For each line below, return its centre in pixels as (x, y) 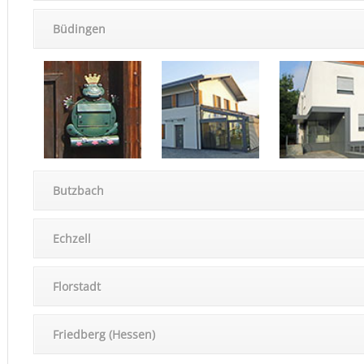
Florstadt (77, 286)
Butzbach (79, 191)
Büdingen (80, 29)
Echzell (72, 238)
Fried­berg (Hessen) (104, 334)
